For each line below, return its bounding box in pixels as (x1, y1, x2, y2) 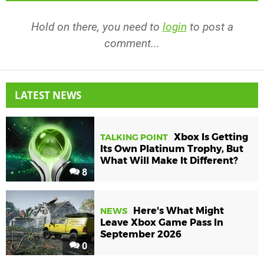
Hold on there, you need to (31, 19, 163, 34)
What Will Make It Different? (100, 155, 238, 167)
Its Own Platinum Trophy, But (100, 143, 243, 155)
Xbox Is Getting (174, 131, 248, 143)
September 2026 (100, 229, 181, 240)
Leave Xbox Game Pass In (100, 217, 223, 229)
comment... (104, 36, 160, 50)
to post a (186, 19, 233, 34)
